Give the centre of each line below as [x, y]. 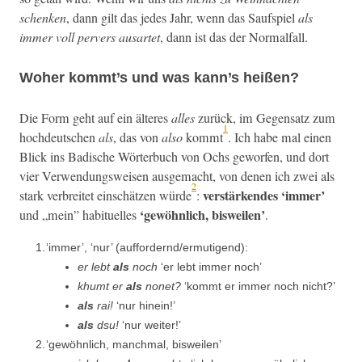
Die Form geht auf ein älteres [95, 118]
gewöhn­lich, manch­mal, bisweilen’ [137, 345]
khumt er [102, 286]
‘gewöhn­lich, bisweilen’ [202, 215]
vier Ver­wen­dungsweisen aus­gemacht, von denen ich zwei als [177, 177]
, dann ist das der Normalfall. [234, 37]
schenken [43, 17]
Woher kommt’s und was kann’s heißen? [159, 77]
